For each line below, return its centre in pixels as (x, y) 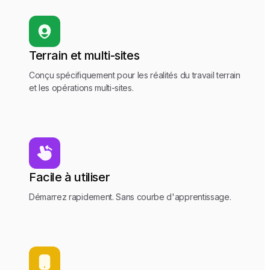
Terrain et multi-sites (84, 55)
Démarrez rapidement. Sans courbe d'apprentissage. (130, 196)
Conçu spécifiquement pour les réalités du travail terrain (135, 75)
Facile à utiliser (70, 177)
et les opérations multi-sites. (81, 87)
